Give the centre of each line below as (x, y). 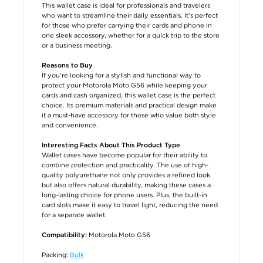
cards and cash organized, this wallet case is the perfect (129, 95)
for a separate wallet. (74, 215)
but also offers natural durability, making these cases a (126, 185)
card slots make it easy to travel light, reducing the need (130, 205)
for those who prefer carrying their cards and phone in (127, 25)
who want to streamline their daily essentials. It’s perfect (130, 15)
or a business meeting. (77, 45)
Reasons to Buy (67, 65)
